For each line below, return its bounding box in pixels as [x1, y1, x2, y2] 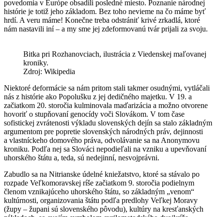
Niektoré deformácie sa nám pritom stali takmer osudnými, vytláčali [4, 83, 210, 92]
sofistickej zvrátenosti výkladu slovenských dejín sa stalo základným [4, 118, 212, 127]
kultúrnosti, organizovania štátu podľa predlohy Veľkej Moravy [4, 196, 198, 204]
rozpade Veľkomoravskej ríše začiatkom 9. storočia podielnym [4, 178, 194, 187]
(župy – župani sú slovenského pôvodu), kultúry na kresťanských [4, 204, 203, 213]
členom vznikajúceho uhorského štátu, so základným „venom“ [4, 187, 194, 196]
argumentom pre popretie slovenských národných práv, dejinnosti [4, 127, 203, 136]
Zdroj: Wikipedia [23, 67, 75, 76]
